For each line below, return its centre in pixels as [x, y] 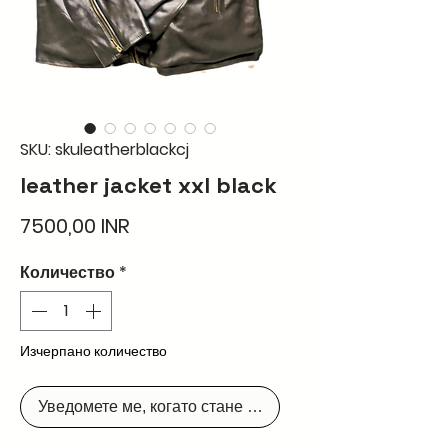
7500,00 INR [75, 225]
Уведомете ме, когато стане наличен [173, 406]
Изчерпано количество [93, 351]
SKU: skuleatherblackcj [104, 149]
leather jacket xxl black [148, 184]
